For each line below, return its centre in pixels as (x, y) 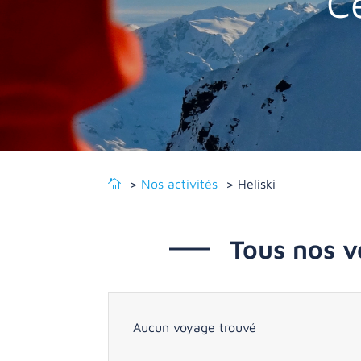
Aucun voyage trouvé (195, 328)
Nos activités (180, 183)
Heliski (257, 183)
